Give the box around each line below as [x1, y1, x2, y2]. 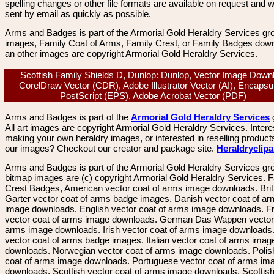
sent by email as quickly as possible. [5, 9, 151, 19]
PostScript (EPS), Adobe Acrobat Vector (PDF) [60, 91, 252, 101]
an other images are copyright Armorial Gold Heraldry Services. [5, 48, 257, 59]
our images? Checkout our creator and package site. [5, 143, 217, 154]
